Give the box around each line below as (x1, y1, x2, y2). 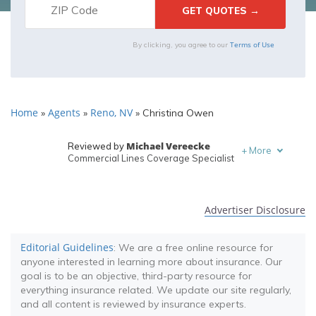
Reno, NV (90, 106, 133, 119)
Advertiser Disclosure (205, 203, 305, 217)
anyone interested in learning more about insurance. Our (20, 255, 282, 268)
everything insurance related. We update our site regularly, (20, 284, 291, 296)
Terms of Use (230, 39, 274, 49)
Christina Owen (140, 107, 214, 119)
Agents (48, 106, 80, 119)
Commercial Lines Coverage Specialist (67, 152, 234, 164)
